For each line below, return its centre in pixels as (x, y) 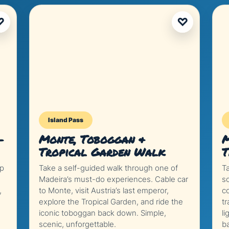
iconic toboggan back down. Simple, (102, 213)
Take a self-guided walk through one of (108, 168)
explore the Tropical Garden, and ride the (111, 202)
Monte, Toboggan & (92, 139)
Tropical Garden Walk (102, 152)
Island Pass (65, 120)
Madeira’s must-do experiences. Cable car (113, 179)
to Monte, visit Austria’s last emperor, (104, 190)
